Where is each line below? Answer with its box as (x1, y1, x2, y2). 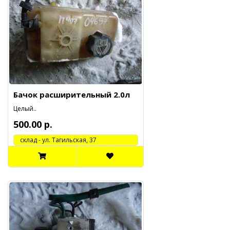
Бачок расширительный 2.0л (13, 89, 130, 100)
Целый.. (13, 104, 36, 113)
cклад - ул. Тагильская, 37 (14, 136, 97, 144)
